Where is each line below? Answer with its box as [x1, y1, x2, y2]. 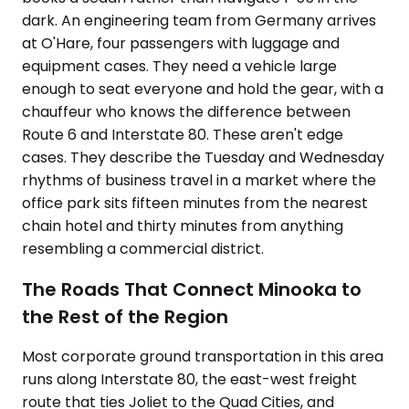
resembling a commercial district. [22, 238, 264, 259]
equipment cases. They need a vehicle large [22, 56, 337, 77]
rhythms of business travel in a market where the [22, 170, 376, 191]
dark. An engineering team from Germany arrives [22, 10, 376, 31]
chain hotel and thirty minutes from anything [22, 215, 343, 236]
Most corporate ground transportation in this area [22, 346, 383, 368]
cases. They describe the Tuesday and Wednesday [22, 147, 384, 168]
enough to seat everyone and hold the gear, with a [22, 79, 383, 100]
